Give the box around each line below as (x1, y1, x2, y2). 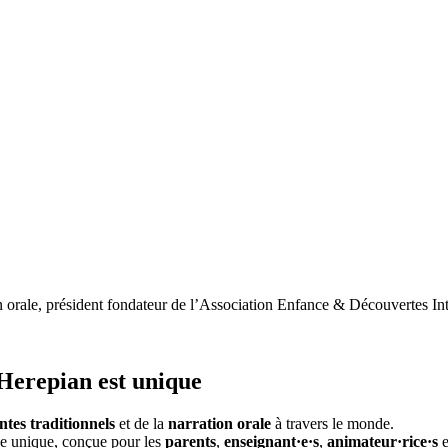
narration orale (168, 415, 271, 433)
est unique (92, 368, 202, 395)
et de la (115, 415, 168, 433)
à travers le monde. (271, 415, 394, 433)
